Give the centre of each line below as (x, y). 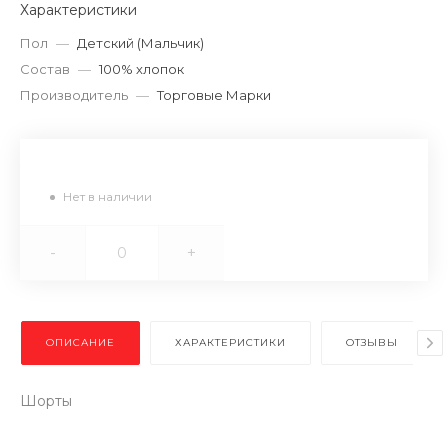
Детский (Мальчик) (140, 43)
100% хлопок (141, 69)
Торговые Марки (214, 95)
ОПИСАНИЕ (80, 343)
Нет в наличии (107, 197)
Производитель (74, 95)
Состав (45, 69)
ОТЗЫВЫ (372, 343)
